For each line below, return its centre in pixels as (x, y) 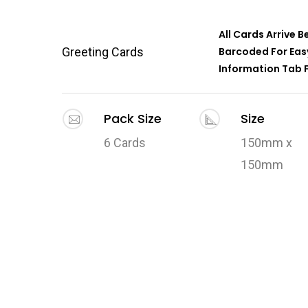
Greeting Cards (103, 52)
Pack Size (132, 118)
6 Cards (124, 142)
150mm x (266, 142)
